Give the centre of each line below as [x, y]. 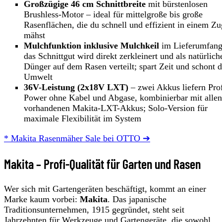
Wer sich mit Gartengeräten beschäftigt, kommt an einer [105, 189]
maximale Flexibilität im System [83, 119]
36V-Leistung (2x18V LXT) [76, 87]
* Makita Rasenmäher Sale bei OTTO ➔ [77, 139]
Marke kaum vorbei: [42, 199]
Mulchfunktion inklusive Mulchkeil [91, 46]
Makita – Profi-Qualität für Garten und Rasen [102, 164]
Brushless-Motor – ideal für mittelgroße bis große [113, 15]
